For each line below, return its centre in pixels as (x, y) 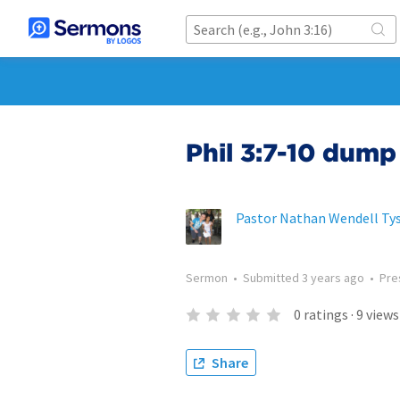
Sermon (207, 278)
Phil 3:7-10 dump (291, 153)
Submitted (272, 278)
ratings (325, 314)
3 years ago (333, 278)
